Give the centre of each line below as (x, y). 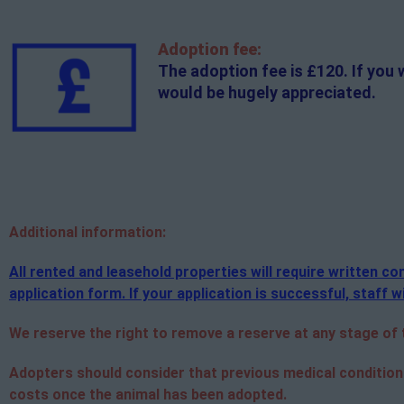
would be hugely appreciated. (266, 92)
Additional (43, 232)
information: (122, 232)
